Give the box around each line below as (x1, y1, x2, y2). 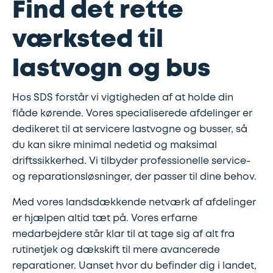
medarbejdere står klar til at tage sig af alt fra (12, 230, 235, 239)
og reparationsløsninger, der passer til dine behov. (12, 172, 257, 182)
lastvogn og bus (12, 58, 210, 80)
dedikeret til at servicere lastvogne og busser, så (12, 125, 247, 134)
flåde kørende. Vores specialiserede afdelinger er (12, 109, 252, 118)
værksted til (12, 29, 163, 51)
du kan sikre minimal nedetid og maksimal (12, 141, 217, 150)
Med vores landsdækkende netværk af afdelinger (12, 198, 256, 207)
